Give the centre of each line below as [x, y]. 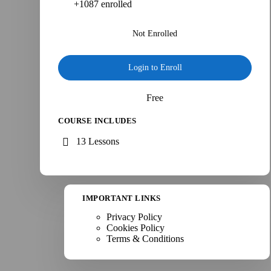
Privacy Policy [135, 217]
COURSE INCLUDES [97, 120]
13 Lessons [98, 142]
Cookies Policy [136, 227]
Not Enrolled [155, 33]
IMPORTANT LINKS [122, 198]
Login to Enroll [155, 67]
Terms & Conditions [145, 238]
